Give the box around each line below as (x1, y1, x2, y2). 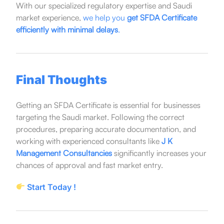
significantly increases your (111, 147, 206, 158)
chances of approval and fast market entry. (15, 159, 163, 170)
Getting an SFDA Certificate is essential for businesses (15, 99, 200, 110)
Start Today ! (25, 181, 76, 192)
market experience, (15, 12, 83, 22)
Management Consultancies (15, 147, 112, 158)
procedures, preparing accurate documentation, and (15, 123, 196, 134)
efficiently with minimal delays (15, 24, 118, 34)
